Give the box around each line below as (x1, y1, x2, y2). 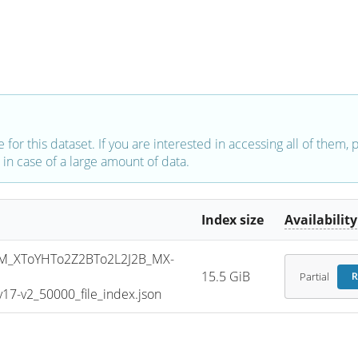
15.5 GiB (201, 268, 251, 286)
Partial (299, 269, 329, 284)
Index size (201, 211, 265, 229)
